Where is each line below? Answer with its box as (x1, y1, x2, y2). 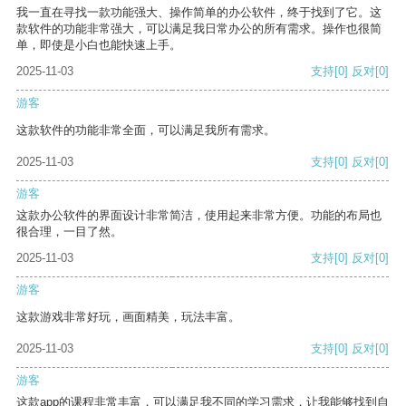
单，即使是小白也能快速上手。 (16, 38, 181, 53)
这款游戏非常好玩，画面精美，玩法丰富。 (16, 310, 240, 324)
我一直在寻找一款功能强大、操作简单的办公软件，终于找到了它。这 (16, 5, 382, 20)
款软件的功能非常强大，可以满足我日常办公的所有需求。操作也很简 (16, 22, 382, 36)
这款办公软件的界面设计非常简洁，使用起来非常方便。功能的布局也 (16, 208, 382, 223)
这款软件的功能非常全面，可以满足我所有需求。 (16, 123, 275, 138)
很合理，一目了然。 (16, 225, 122, 239)
